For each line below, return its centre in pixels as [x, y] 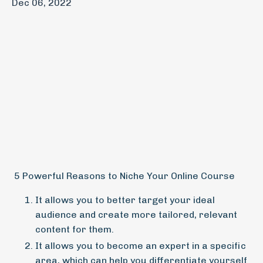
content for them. [75, 229]
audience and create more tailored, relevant [136, 214]
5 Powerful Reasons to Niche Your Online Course [123, 176]
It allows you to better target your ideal [125, 200]
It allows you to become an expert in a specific [141, 245]
